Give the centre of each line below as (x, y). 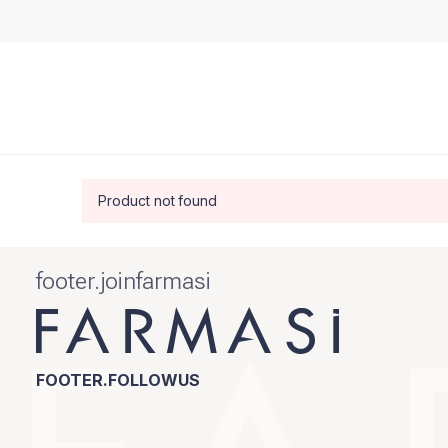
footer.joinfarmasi (123, 281)
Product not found (158, 200)
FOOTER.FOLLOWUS (118, 380)
